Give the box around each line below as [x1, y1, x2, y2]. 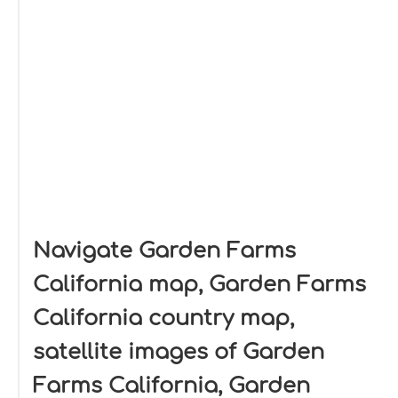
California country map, [33, 306, 294, 330]
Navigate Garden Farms [33, 239, 296, 263]
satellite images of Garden [33, 340, 324, 364]
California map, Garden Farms [33, 273, 366, 297]
